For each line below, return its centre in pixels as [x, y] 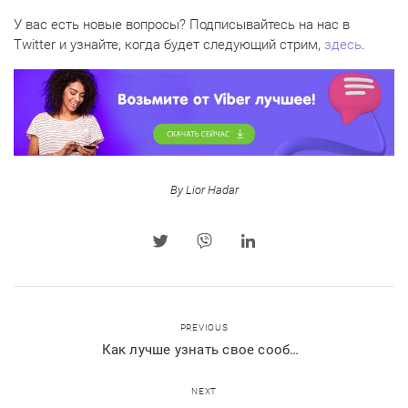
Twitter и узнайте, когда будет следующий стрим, [169, 45]
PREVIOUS [204, 328]
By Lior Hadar [204, 190]
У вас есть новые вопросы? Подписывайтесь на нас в [182, 25]
